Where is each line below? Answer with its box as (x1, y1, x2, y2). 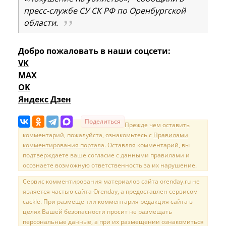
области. (24, 17, 58, 29)
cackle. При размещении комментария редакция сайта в (23, 197, 193, 206)
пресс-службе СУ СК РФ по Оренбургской (24, 5, 186, 17)
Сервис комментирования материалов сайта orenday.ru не (23, 177, 200, 186)
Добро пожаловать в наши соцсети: (18, 45, 171, 57)
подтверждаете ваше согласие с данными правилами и (23, 151, 190, 160)
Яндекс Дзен (18, 94, 71, 105)
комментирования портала (23, 141, 104, 150)
